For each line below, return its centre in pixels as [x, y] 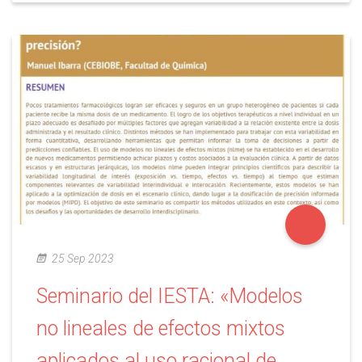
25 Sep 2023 [83, 258]
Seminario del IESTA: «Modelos [170, 296]
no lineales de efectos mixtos [161, 328]
